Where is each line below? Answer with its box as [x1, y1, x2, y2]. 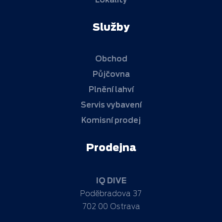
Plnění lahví [88, 85, 134, 94]
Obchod [95, 54, 127, 63]
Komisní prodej [81, 115, 141, 125]
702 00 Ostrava [82, 202, 140, 211]
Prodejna [86, 141, 136, 154]
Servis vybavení [80, 100, 142, 110]
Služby [93, 21, 129, 33]
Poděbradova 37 [80, 189, 142, 198]
